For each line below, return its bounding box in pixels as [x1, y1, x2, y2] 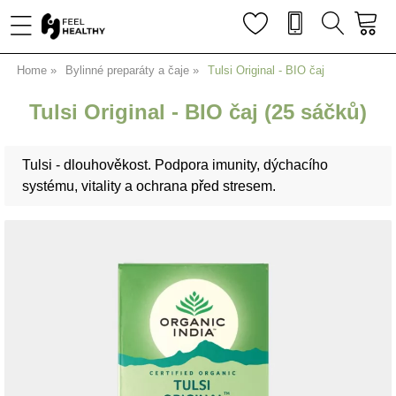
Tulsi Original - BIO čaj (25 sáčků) [29, 100, 367, 124]
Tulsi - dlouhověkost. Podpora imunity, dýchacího [22, 156, 328, 172]
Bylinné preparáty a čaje [65, 64, 190, 77]
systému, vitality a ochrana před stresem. [22, 178, 276, 194]
